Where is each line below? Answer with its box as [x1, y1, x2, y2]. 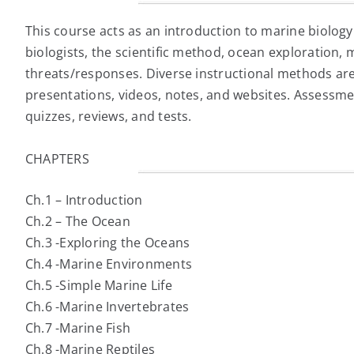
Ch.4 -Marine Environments [25, 255, 192, 273]
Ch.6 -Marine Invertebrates [25, 298, 190, 316]
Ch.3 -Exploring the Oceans [25, 234, 190, 252]
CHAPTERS [25, 150, 89, 168]
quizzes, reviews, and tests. [25, 107, 192, 126]
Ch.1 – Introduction [25, 191, 143, 209]
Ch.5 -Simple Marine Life [25, 277, 172, 295]
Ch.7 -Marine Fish [25, 319, 131, 337]
